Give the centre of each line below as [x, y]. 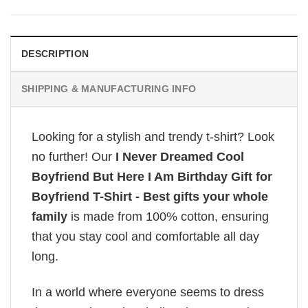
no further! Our [72, 157]
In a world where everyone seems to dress [148, 293]
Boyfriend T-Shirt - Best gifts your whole [150, 197]
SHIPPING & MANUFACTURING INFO [109, 89]
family [49, 217]
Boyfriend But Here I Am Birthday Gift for [152, 177]
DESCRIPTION [55, 54]
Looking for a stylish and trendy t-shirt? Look [153, 137]
